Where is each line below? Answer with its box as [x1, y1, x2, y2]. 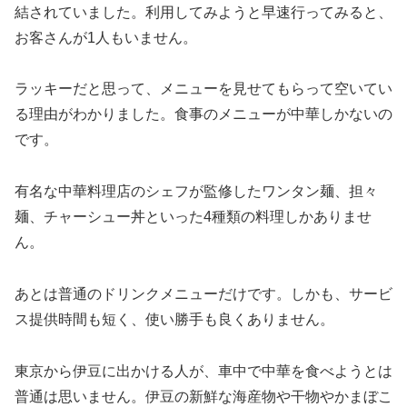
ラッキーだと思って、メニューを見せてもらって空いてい [15, 81, 392, 97]
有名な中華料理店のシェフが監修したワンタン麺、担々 [15, 184, 378, 200]
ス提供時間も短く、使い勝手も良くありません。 [15, 311, 334, 327]
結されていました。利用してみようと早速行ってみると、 [15, 4, 392, 20]
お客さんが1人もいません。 [15, 29, 197, 45]
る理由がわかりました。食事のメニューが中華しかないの [15, 106, 392, 123]
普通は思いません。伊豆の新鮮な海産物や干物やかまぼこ [15, 388, 392, 404]
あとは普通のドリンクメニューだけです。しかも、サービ [15, 285, 392, 302]
